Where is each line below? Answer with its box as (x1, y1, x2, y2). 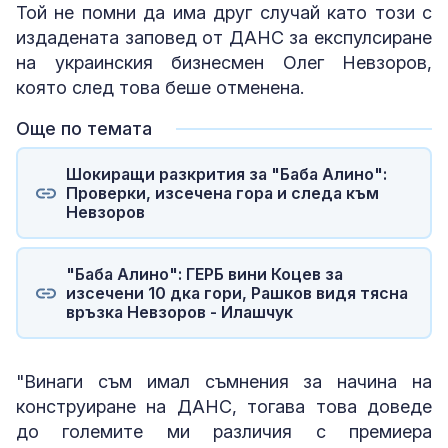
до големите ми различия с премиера (16, 421, 432, 443)
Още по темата (16, 118, 152, 140)
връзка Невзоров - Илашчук (65, 301, 293, 322)
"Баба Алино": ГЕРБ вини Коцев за (65, 263, 343, 284)
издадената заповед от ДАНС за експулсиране (16, 27, 432, 49)
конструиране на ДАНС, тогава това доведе (16, 396, 432, 418)
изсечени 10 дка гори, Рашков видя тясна (65, 282, 408, 303)
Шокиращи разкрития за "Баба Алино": (65, 163, 387, 184)
